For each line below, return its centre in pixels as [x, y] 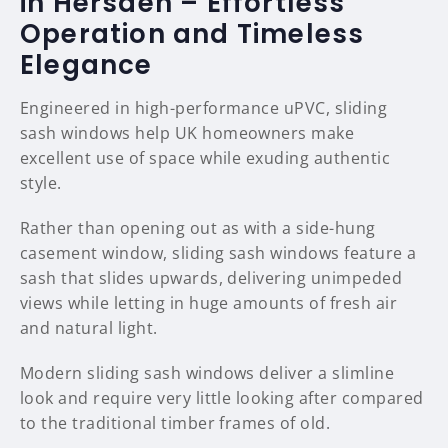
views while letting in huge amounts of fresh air [209, 303]
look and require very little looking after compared [222, 398]
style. [41, 183]
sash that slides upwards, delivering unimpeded [211, 278]
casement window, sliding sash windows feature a [218, 253]
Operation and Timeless [192, 34]
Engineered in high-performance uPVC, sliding [204, 108]
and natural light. [89, 328]
